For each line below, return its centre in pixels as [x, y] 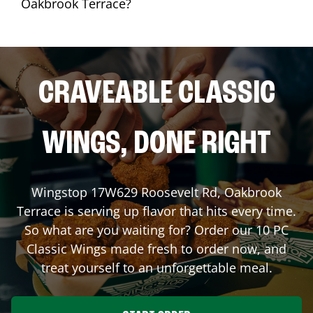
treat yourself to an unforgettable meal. [156, 267]
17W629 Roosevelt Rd [154, 192]
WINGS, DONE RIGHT [156, 144]
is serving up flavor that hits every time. [179, 211]
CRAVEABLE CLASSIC [156, 94]
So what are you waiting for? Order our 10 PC [156, 230]
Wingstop [61, 192]
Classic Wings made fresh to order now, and [156, 248]
